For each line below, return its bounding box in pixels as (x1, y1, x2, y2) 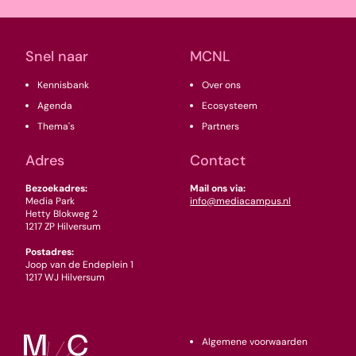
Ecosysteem (202, 99, 257, 112)
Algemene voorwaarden (202, 335, 308, 348)
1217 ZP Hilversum (25, 219, 101, 233)
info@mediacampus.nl (190, 194, 291, 207)
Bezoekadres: (25, 181, 87, 195)
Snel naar (25, 46, 88, 66)
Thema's (37, 119, 75, 133)
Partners (202, 119, 239, 133)
